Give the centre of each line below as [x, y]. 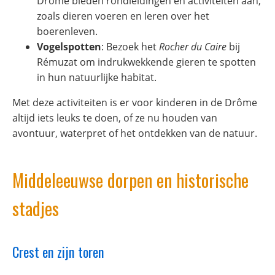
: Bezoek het [130, 46]
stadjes [36, 208]
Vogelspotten [69, 46]
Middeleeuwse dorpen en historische [130, 180]
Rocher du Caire [193, 46]
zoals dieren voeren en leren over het [123, 16]
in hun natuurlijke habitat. [97, 77]
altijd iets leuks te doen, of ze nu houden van [115, 118]
